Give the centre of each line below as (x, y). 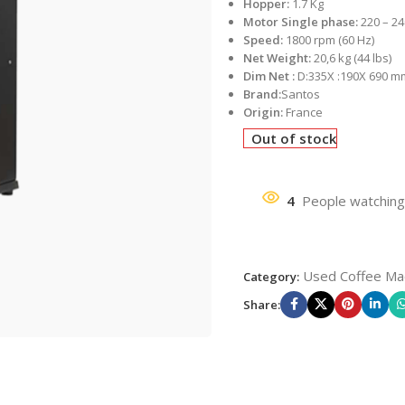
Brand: (262, 94)
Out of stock (294, 138)
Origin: (263, 112)
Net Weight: (277, 57)
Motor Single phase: (301, 21)
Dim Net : (269, 75)
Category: (271, 276)
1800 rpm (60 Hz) (329, 39)
